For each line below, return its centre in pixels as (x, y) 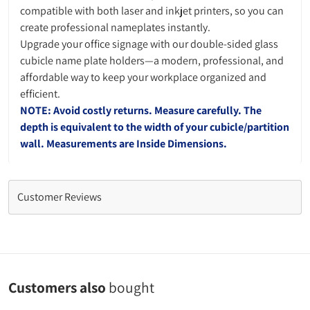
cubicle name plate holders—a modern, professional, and (152, 61)
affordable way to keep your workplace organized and (143, 77)
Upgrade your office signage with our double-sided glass (149, 44)
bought (131, 287)
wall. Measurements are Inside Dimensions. (124, 144)
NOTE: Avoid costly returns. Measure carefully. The (141, 110)
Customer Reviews (60, 197)
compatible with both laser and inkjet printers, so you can (152, 11)
